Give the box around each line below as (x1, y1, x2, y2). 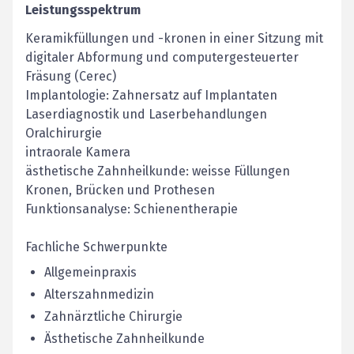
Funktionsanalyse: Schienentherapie (25, 201, 238, 217)
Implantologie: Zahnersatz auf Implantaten (25, 88, 277, 103)
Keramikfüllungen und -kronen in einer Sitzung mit (25, 31, 323, 46)
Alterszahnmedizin (44, 287, 154, 302)
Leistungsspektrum (25, 2, 141, 17)
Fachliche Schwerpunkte (25, 239, 168, 254)
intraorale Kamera (25, 145, 130, 160)
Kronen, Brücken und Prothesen (25, 183, 215, 198)
